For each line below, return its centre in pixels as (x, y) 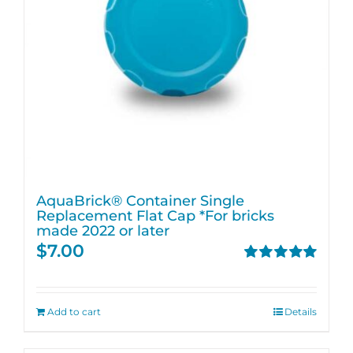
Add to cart (74, 312)
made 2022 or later (103, 230)
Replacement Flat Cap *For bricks (155, 216)
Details (301, 312)
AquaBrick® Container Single (140, 201)
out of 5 (263, 286)
